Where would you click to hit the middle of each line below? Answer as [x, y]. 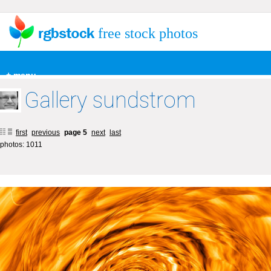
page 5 [77, 132]
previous [46, 132]
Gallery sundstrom [110, 100]
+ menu [21, 75]
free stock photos [148, 33]
